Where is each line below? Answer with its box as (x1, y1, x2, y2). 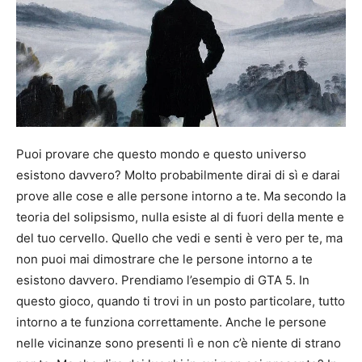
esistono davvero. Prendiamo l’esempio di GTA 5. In (16, 272, 309, 288)
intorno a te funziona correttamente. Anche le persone (16, 314, 326, 330)
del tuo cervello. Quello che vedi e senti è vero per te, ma (16, 230, 343, 246)
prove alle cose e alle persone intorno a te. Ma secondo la (16, 188, 346, 204)
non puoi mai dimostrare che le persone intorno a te (16, 251, 313, 267)
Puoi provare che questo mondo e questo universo (16, 146, 306, 162)
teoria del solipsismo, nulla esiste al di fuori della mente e (16, 209, 344, 225)
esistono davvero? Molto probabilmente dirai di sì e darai (16, 167, 340, 183)
